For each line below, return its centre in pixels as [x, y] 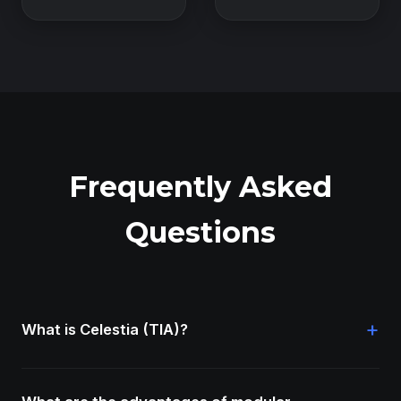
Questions [200, 232]
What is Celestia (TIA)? [105, 329]
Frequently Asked [200, 187]
